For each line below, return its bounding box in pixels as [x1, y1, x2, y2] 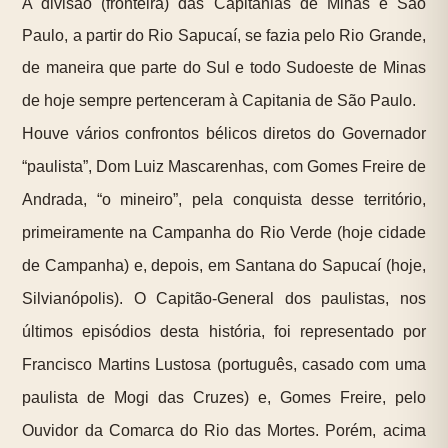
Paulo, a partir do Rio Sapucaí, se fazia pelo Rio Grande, [22, 27, 426, 45]
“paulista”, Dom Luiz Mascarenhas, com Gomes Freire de [22, 158, 426, 176]
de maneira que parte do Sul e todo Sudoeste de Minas [22, 59, 426, 77]
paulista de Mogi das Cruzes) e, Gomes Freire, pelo [22, 389, 426, 407]
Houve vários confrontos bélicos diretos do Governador [22, 125, 426, 143]
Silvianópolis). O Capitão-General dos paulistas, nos [22, 290, 426, 308]
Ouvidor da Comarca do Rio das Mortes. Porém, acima [22, 422, 426, 440]
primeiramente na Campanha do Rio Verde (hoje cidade [22, 224, 426, 242]
